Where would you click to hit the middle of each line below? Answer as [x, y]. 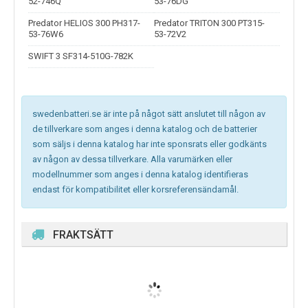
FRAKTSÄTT [83, 235]
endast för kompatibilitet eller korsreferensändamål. [135, 190]
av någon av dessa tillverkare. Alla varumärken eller [132, 159]
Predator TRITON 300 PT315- [209, 23]
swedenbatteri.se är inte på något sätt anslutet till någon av [149, 114]
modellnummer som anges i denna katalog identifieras [140, 175]
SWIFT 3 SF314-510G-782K [81, 56]
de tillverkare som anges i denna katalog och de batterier [145, 129]
